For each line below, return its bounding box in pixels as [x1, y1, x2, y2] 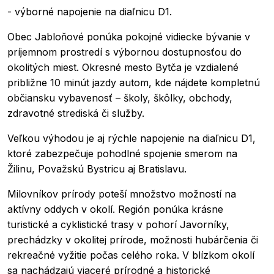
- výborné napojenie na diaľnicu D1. [7, 6, 172, 18]
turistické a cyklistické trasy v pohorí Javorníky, [7, 218, 229, 231]
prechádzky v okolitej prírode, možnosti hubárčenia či [7, 234, 258, 246]
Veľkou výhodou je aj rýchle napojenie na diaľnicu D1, [7, 132, 256, 144]
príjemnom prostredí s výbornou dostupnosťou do [7, 46, 242, 58]
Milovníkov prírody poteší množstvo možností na [7, 188, 236, 200]
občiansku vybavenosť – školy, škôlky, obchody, [7, 92, 232, 104]
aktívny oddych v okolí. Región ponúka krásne [7, 203, 223, 215]
